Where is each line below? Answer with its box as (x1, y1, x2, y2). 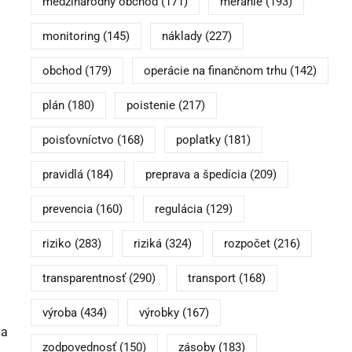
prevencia (42, 202, 93, 217)
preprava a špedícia (145, 167, 247, 182)
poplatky (175, 133, 221, 148)
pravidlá (42, 167, 83, 182)
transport (187, 271, 236, 286)
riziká (133, 236, 162, 251)
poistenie (126, 98, 175, 113)
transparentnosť (42, 271, 126, 286)
